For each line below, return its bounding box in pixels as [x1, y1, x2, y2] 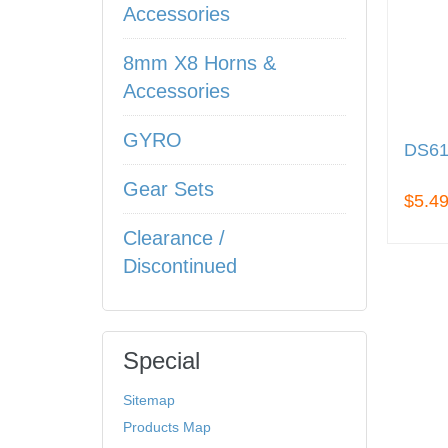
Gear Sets [123, 178, 214, 200]
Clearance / [123, 227, 225, 249]
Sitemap [123, 392, 175, 408]
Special [123, 347, 200, 374]
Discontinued [123, 255, 237, 277]
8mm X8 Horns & [123, 52, 276, 74]
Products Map [123, 419, 211, 435]
